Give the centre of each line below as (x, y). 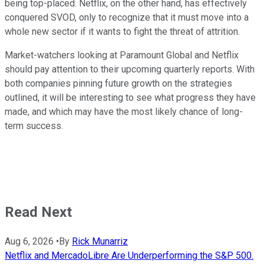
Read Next (38, 212)
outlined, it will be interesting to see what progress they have (130, 98)
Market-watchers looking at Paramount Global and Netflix (122, 55)
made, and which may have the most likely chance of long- (124, 112)
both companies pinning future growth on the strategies (118, 84)
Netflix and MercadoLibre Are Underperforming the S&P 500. (129, 256)
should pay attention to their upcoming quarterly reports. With (130, 70)
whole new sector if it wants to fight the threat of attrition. (122, 32)
